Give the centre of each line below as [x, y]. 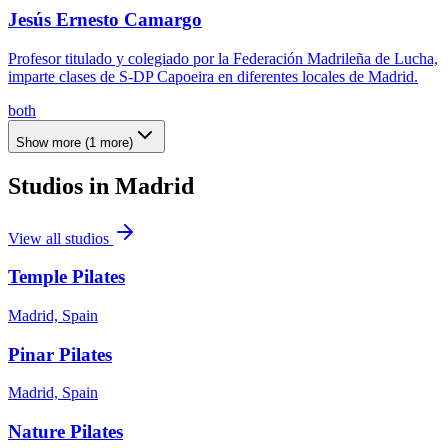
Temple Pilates [66, 277]
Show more [48, 142]
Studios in [61, 185]
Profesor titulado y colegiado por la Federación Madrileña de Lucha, [223, 58]
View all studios [60, 238]
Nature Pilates [65, 432]
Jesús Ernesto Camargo [105, 20]
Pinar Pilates [60, 354]
